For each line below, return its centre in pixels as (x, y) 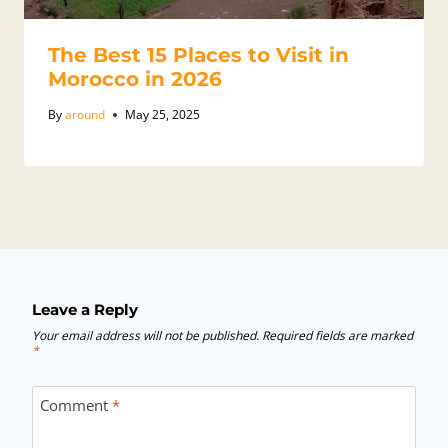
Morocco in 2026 (135, 79)
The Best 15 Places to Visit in (198, 55)
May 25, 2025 (163, 115)
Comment (75, 405)
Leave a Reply (85, 310)
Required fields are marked (337, 336)
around (85, 115)
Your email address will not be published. (145, 336)
